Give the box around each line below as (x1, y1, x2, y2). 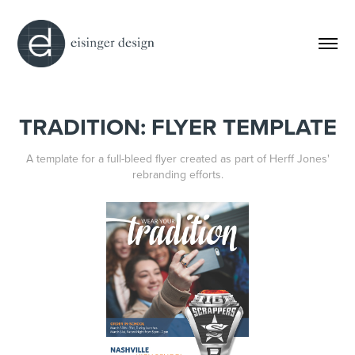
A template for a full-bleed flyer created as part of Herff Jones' (25, 150, 330, 166)
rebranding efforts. (132, 166, 223, 182)
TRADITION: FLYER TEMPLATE (18, 109, 337, 143)
